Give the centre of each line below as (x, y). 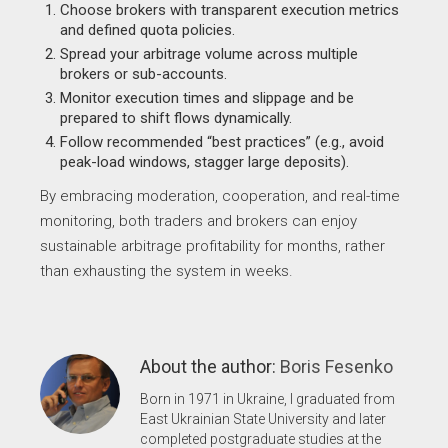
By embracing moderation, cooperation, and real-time (220, 195)
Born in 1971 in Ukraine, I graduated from (267, 398)
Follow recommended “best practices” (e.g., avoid (222, 141)
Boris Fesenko (336, 366)
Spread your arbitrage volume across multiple (209, 53)
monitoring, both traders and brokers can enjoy (198, 220)
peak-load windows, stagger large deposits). (204, 161)
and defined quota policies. (147, 29)
